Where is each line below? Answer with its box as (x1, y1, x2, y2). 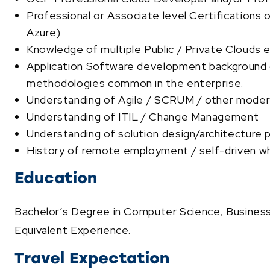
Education (14, 168, 97, 187)
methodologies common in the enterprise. (27, 75, 243, 90)
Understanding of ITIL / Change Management (27, 109, 259, 124)
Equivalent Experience (14, 222, 128, 237)
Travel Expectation (14, 248, 169, 268)
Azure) (27, 25, 61, 39)
